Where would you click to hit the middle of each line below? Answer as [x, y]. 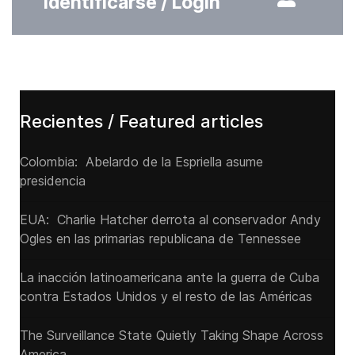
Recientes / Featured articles [141, 121]
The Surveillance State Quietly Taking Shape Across [172, 335]
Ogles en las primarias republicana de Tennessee [160, 239]
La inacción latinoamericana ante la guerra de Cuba [170, 277]
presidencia [55, 181]
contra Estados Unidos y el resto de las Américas [166, 296]
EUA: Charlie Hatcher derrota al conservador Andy [170, 219]
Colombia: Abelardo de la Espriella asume [141, 162]
